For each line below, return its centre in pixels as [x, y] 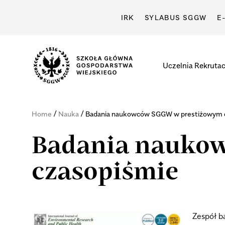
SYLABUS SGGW [176, 17]
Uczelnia [178, 65]
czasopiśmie [105, 173]
